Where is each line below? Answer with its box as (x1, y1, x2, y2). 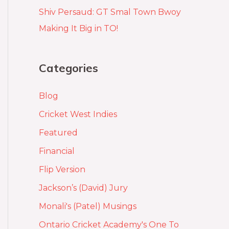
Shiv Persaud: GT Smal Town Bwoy (39, 7, 181, 17)
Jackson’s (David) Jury (39, 183, 128, 193)
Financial (39, 146, 75, 156)
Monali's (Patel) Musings (39, 201, 136, 212)
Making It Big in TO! (39, 24, 118, 34)
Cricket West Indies (39, 109, 117, 120)
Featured (39, 128, 78, 138)
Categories (39, 61, 98, 76)
